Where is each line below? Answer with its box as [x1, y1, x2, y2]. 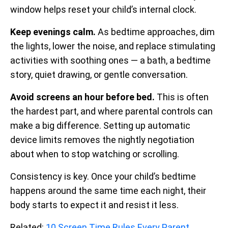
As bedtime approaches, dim [96, 26, 215, 37]
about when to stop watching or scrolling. [10, 149, 179, 159]
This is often [155, 92, 209, 102]
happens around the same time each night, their [10, 185, 206, 196]
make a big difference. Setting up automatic [10, 120, 190, 131]
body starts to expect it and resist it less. [10, 199, 179, 210]
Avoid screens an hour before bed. [10, 92, 155, 102]
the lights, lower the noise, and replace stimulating [10, 41, 215, 51]
